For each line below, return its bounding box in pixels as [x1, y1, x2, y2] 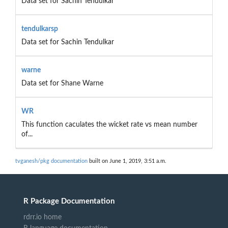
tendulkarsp [21, 25, 58, 33]
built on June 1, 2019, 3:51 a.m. [88, 158, 166, 164]
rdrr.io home [23, 213, 62, 221]
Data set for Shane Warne [21, 79, 103, 87]
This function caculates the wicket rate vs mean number [21, 121, 197, 128]
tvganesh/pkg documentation [15, 158, 88, 164]
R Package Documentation [23, 197, 115, 205]
